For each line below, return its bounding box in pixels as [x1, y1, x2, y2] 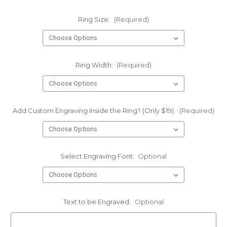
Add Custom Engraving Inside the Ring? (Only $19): [13, 106, 177, 115]
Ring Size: [78, 15, 111, 24]
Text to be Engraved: [63, 197, 132, 206]
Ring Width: [75, 60, 115, 69]
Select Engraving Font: [60, 152, 136, 160]
